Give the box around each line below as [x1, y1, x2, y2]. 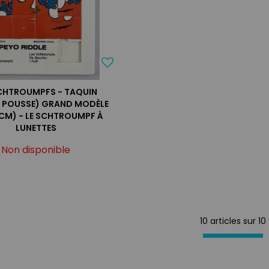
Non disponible [1, 142, 71, 157]
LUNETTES [15, 121, 56, 134]
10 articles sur [200, 214, 256, 227]
